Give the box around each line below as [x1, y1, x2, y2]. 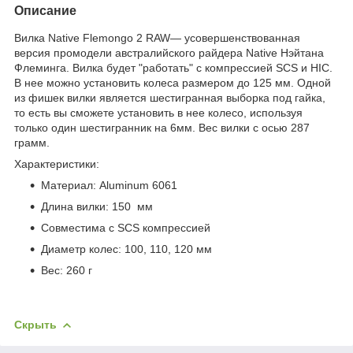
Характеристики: [14, 157, 99, 170]
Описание [14, 3, 76, 17]
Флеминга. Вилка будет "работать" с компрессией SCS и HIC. [14, 61, 333, 74]
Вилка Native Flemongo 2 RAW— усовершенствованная [14, 31, 300, 44]
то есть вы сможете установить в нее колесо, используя [14, 106, 303, 119]
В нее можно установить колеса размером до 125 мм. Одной [14, 76, 331, 89]
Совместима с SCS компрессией [41, 221, 210, 234]
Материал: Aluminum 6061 [41, 178, 177, 191]
